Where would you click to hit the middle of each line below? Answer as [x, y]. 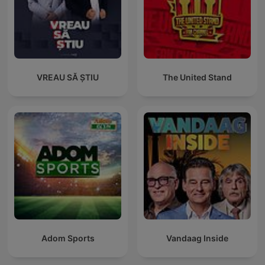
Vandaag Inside [197, 238]
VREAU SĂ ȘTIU [68, 77]
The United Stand [197, 77]
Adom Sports [68, 238]
